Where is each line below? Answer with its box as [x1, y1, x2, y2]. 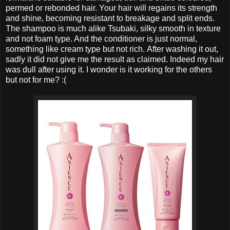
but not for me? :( [6, 75, 66, 84]
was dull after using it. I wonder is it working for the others [6, 65, 212, 74]
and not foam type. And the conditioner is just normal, [6, 34, 197, 43]
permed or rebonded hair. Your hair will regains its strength [6, 3, 217, 12]
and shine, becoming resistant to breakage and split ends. [6, 13, 215, 23]
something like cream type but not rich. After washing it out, [6, 44, 218, 53]
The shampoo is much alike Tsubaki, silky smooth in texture [6, 24, 221, 33]
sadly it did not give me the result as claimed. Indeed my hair [6, 54, 224, 64]
